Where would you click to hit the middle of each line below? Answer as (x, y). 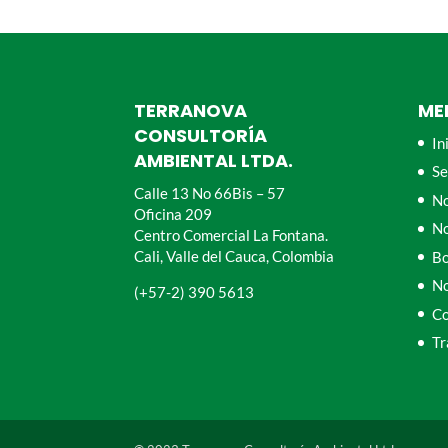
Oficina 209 (173, 213)
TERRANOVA (191, 110)
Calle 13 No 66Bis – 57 (210, 192)
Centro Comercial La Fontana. (231, 234)
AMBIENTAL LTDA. (214, 160)
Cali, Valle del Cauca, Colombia (234, 255)
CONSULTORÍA (201, 135)
